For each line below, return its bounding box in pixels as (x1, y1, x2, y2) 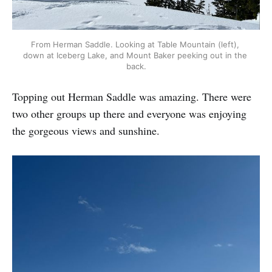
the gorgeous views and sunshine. (12, 123, 160, 138)
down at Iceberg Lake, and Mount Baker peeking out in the (22, 50, 247, 61)
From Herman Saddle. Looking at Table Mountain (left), (30, 39, 239, 50)
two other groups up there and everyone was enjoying (12, 106, 246, 121)
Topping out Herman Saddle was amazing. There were (12, 89, 251, 104)
